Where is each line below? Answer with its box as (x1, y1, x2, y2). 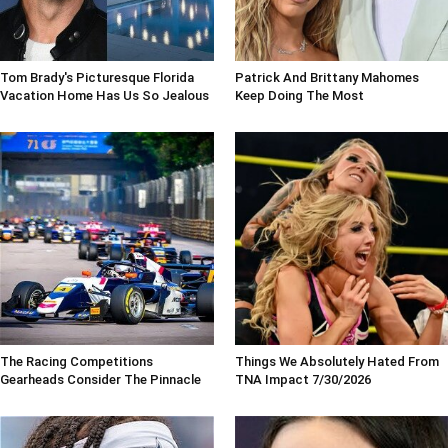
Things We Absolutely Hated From (234, 354, 439, 370)
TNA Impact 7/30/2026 (234, 372, 371, 388)
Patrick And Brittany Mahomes (234, 69, 419, 85)
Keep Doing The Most (234, 87, 364, 103)
